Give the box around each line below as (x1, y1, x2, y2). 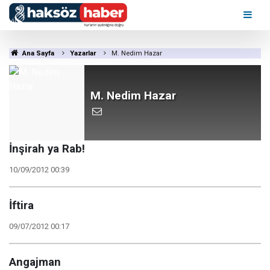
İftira (9, 199, 34, 212)
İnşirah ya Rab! (9, 142, 85, 155)
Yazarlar (69, 49, 96, 57)
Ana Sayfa (20, 49, 54, 57)
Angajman (9, 256, 61, 269)
